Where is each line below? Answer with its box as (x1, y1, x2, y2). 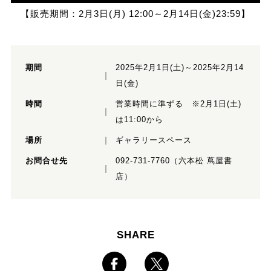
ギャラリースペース (115, 135, 192, 145)
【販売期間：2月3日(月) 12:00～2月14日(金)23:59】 (21, 8, 250, 19)
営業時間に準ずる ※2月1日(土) (115, 99, 241, 109)
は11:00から (115, 115, 163, 125)
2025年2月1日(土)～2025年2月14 (115, 63, 244, 73)
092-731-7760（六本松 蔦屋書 (115, 156, 232, 166)
